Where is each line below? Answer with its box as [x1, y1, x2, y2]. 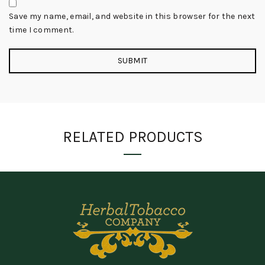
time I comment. [9, 25, 74, 35]
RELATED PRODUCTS [62, 128, 203, 146]
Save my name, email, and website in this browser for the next [9, 11, 256, 21]
